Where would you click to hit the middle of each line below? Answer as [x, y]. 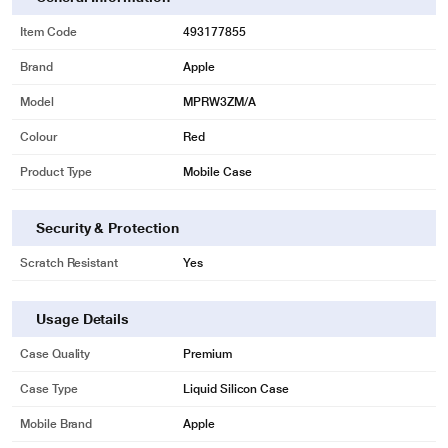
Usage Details [83, 319]
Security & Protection [107, 228]
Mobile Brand [56, 424]
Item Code [48, 32]
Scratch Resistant [69, 263]
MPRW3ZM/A [219, 102]
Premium [207, 354]
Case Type [49, 389]
